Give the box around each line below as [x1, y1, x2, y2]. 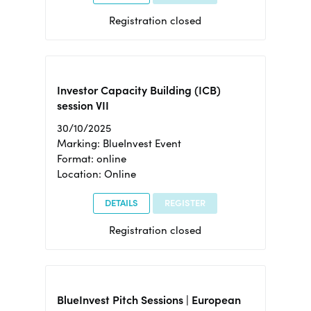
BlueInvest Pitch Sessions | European [56, 292, 241, 307]
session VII [56, 98, 109, 112]
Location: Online [56, 167, 136, 180]
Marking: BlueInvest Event [56, 136, 181, 150]
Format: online [56, 151, 126, 165]
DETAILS [105, 197, 139, 210]
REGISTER [165, 197, 206, 210]
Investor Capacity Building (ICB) [56, 83, 221, 97]
